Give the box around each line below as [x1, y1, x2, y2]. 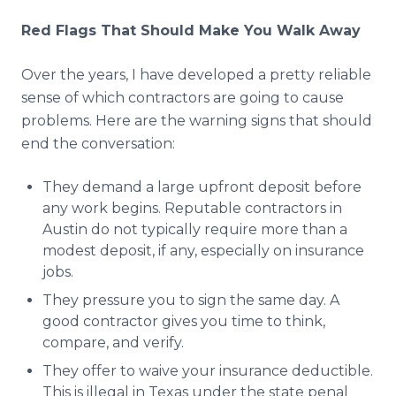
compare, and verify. [42, 334, 184, 351]
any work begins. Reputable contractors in [42, 200, 342, 217]
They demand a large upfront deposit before [42, 179, 362, 195]
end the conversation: [21, 135, 175, 152]
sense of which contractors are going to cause [21, 89, 344, 106]
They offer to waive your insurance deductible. [42, 362, 373, 379]
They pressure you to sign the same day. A [42, 292, 339, 308]
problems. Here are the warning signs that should [21, 112, 372, 129]
